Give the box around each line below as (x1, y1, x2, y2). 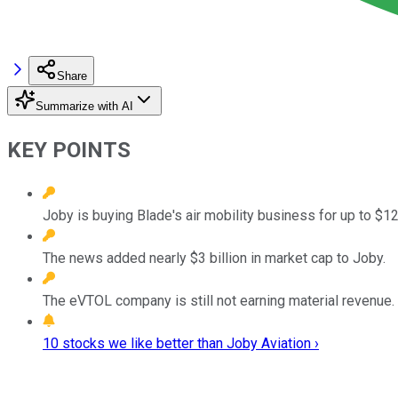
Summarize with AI (36, 99, 133, 113)
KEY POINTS (7, 137, 131, 163)
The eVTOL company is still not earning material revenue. (43, 291, 394, 309)
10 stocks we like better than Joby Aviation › (43, 334, 319, 352)
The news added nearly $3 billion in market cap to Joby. (43, 249, 386, 267)
